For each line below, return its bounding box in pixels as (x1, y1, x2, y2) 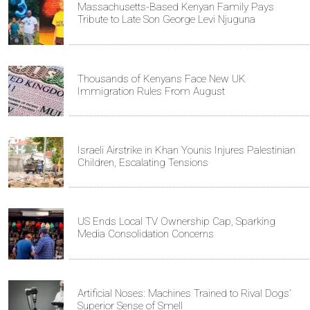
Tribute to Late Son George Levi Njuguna (77, 13, 255, 26)
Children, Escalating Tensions (77, 156, 208, 170)
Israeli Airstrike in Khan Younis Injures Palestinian (77, 144, 295, 157)
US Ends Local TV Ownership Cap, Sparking (77, 215, 275, 228)
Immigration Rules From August (77, 84, 225, 98)
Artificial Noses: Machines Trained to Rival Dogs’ (77, 286, 291, 300)
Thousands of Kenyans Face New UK (77, 72, 246, 85)
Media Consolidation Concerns (77, 228, 214, 241)
